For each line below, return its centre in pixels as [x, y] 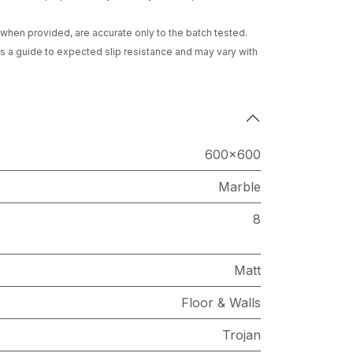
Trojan [242, 335]
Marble [240, 187]
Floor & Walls [221, 303]
